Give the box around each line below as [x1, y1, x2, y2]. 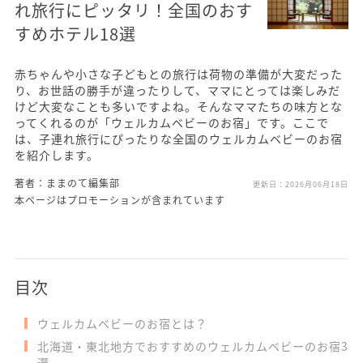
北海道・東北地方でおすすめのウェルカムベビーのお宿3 [36, 337, 348, 354]
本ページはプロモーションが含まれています [15, 192, 225, 207]
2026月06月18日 [285, 178, 348, 190]
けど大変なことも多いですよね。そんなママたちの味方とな [15, 97, 343, 114]
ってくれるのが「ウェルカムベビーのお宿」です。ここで [15, 113, 329, 130]
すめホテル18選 [15, 21, 136, 45]
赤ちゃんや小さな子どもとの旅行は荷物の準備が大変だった [15, 65, 343, 82]
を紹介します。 [15, 146, 99, 163]
